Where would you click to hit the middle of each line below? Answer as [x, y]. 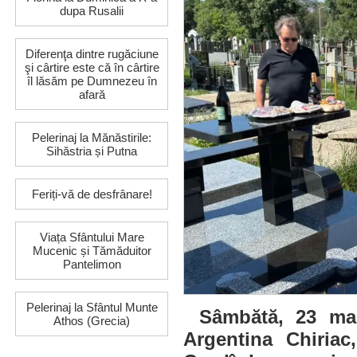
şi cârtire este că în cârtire [92, 67]
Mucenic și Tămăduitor [92, 251]
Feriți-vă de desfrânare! [92, 194]
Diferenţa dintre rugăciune [92, 54]
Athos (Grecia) [92, 321]
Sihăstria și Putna [92, 151]
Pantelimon [92, 264]
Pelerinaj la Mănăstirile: [92, 137]
